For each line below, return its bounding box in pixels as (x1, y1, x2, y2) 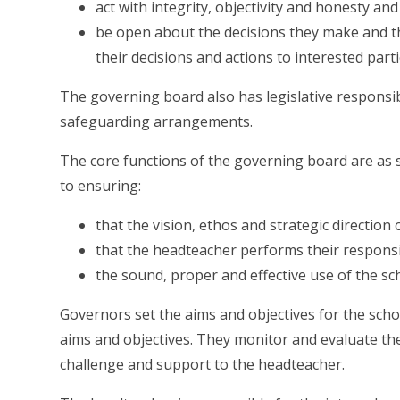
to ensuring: (60, 176, 142, 196)
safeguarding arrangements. (60, 112, 254, 132)
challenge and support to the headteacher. (60, 354, 346, 375)
